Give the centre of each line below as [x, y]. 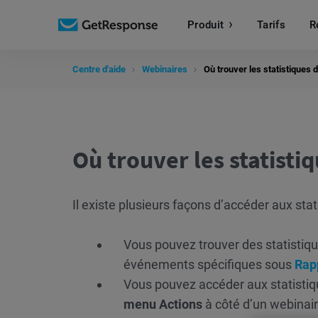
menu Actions [163, 304]
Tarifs [271, 24]
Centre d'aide [99, 69]
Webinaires [165, 69]
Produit [206, 24]
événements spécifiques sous [209, 264]
